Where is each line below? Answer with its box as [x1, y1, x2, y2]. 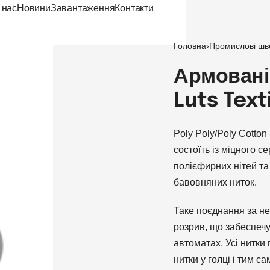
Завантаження [50, 3, 115, 13]
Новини [17, 3, 51, 13]
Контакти [115, 3, 154, 13]
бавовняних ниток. [174, 177, 257, 187]
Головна [174, 41, 207, 51]
